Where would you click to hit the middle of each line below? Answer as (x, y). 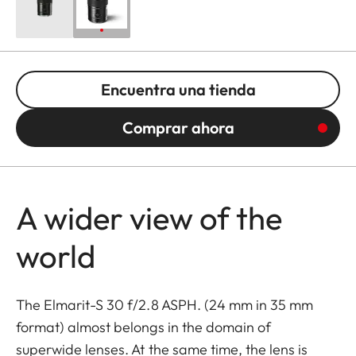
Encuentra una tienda (178, 89)
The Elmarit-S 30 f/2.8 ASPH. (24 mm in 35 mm (165, 304)
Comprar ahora (178, 127)
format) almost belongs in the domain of (143, 327)
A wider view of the (149, 217)
